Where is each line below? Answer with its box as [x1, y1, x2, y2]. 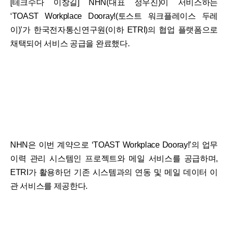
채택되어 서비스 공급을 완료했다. [10, 39, 130, 48]
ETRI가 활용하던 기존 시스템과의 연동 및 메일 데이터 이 [10, 167, 218, 177]
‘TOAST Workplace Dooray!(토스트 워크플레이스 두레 [10, 11, 218, 20]
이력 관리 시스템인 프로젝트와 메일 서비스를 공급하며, [10, 154, 218, 163]
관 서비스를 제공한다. [10, 181, 88, 190]
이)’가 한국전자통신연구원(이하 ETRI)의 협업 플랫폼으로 [10, 25, 218, 34]
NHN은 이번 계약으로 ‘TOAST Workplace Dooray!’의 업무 [10, 140, 218, 149]
